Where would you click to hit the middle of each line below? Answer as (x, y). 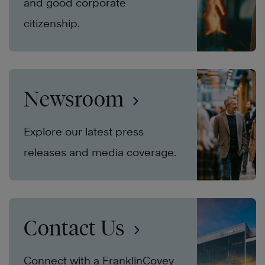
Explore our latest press (84, 132)
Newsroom (76, 99)
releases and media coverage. (100, 153)
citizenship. (52, 24)
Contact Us (77, 228)
